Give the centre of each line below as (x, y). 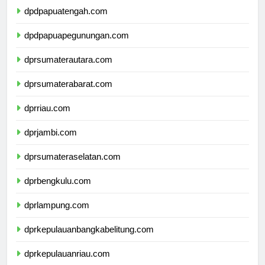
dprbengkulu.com (58, 191)
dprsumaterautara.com (68, 70)
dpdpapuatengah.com (66, 21)
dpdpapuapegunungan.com (77, 46)
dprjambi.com (51, 143)
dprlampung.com (57, 215)
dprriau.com (47, 118)
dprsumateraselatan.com (72, 167)
